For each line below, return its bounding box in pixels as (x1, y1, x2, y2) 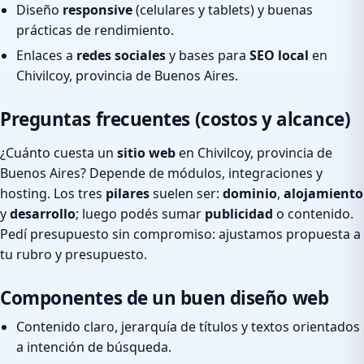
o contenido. (273, 204, 353, 223)
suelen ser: (149, 184, 223, 202)
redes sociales (76, 45, 166, 64)
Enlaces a (16, 45, 76, 64)
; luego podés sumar (76, 204, 205, 223)
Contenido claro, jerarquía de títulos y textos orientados (16, 317, 360, 336)
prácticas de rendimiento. (16, 21, 174, 40)
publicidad (205, 204, 273, 223)
